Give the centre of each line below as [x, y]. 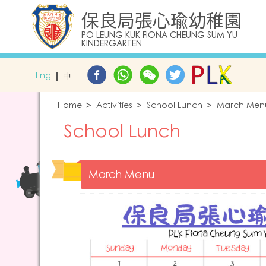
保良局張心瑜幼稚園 [161, 20]
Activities [114, 106]
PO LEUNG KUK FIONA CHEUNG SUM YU [159, 36]
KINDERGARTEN [112, 44]
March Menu [121, 175]
